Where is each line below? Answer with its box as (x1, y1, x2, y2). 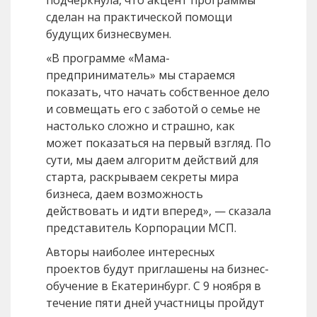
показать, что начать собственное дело (46, 84, 270, 100)
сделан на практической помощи (46, 9, 232, 25)
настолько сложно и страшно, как (46, 118, 235, 134)
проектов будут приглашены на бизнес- (46, 261, 269, 277)
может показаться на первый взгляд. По (46, 135, 271, 151)
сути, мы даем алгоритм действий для (46, 152, 258, 168)
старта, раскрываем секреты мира (46, 169, 238, 185)
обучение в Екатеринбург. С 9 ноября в (46, 278, 261, 294)
